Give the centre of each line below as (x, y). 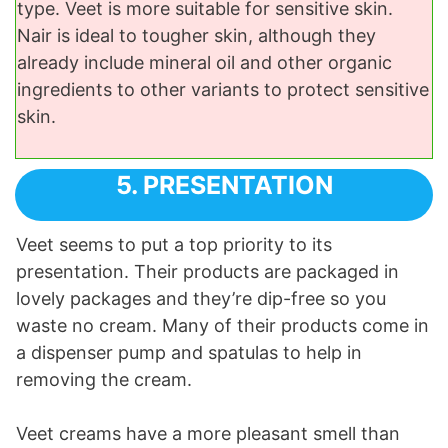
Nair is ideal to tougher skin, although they (196, 36)
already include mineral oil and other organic (204, 63)
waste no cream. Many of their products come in (222, 326)
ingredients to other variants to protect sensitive (223, 90)
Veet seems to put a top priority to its (174, 245)
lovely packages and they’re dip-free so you (201, 299)
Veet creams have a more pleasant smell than (208, 434)
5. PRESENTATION (224, 185)
